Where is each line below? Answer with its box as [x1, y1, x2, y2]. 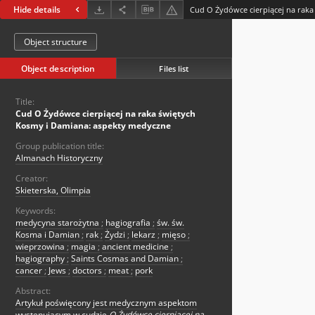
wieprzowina [15, 240, 67, 253]
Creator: [15, 172, 48, 185]
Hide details [13, 4, 60, 16]
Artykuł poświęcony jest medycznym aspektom [15, 297, 197, 309]
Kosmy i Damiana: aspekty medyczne [15, 120, 171, 132]
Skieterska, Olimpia [15, 184, 91, 197]
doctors [72, 264, 104, 277]
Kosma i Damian [15, 229, 82, 241]
